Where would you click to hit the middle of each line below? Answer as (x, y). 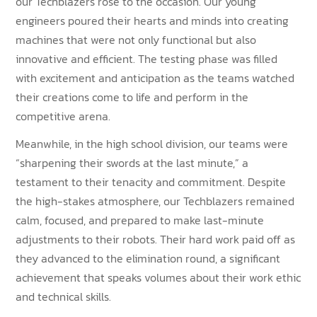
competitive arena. (63, 116)
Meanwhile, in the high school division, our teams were (152, 143)
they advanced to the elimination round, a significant (148, 258)
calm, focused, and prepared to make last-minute (140, 220)
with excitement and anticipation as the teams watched (155, 77)
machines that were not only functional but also (136, 39)
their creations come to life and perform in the (132, 97)
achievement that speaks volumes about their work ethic (158, 277)
